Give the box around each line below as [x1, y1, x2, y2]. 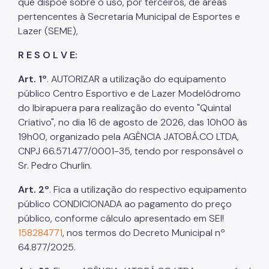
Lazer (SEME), [18, 24, 78, 37]
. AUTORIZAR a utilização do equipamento [47, 72, 226, 85]
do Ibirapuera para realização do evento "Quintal [18, 101, 231, 114]
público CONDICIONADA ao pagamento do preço [18, 197, 232, 210]
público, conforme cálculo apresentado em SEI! [18, 211, 224, 225]
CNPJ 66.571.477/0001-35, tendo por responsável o [18, 144, 243, 157]
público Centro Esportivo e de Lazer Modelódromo [18, 86, 241, 100]
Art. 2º [18, 183, 49, 196]
